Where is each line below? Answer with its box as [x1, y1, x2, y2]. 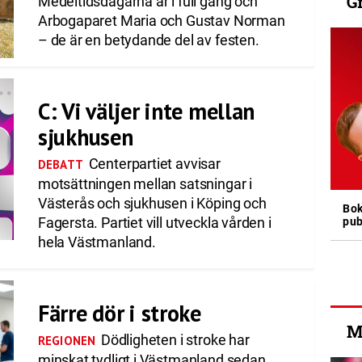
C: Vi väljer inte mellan [37, 96, 255, 126]
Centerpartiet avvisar [85, 155, 221, 172]
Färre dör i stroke [37, 298, 201, 328]
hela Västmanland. [37, 234, 156, 250]
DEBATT [37, 157, 83, 172]
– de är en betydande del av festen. [37, 32, 259, 48]
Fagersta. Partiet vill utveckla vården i [37, 214, 271, 231]
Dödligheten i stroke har [98, 331, 250, 348]
